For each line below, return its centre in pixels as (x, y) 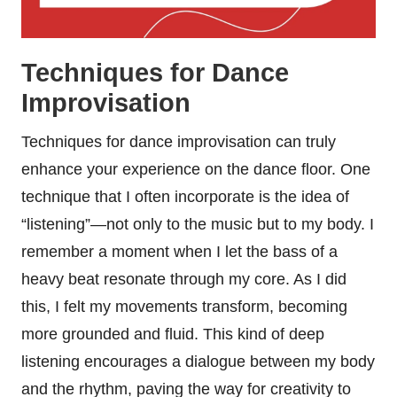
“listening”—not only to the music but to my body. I (198, 225)
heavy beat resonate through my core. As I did (184, 280)
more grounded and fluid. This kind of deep (173, 335)
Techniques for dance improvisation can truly (179, 142)
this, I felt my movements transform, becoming (184, 307)
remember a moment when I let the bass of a (179, 252)
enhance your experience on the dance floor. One (196, 170)
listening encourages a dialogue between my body (198, 362)
